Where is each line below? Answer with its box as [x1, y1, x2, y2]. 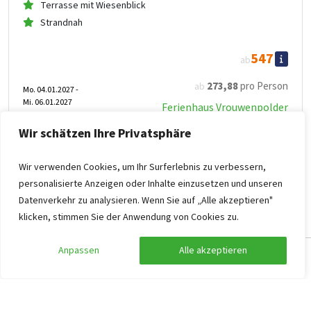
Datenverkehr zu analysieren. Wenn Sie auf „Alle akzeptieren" [19, 194, 273, 208]
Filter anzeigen [195, 251, 267, 267]
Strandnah [40, 16, 83, 31]
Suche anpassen [42, 251, 117, 267]
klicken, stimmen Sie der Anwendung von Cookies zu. [19, 210, 239, 224]
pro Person [238, 79, 288, 94]
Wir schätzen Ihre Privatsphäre [19, 125, 191, 142]
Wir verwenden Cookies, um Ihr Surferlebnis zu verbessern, [19, 160, 266, 174]
